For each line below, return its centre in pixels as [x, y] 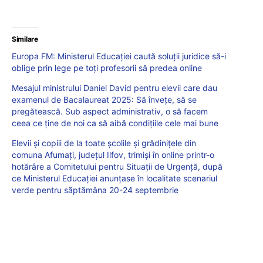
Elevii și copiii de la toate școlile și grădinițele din [104, 143]
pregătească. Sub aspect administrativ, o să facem [110, 112]
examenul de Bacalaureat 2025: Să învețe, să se [104, 100]
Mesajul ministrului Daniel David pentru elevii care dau [114, 88]
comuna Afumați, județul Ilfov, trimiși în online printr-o [113, 155]
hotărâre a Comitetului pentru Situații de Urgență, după [117, 167]
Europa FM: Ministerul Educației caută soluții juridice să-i [119, 56]
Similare [25, 39]
